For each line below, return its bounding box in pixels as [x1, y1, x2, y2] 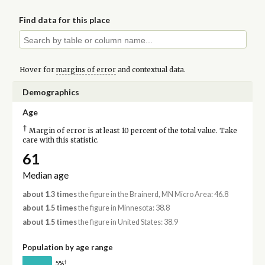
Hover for [19, 65, 56, 74]
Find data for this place [19, 15, 111, 25]
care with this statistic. [22, 135, 99, 144]
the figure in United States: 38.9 [76, 217, 178, 227]
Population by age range [22, 242, 113, 252]
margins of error [56, 65, 116, 74]
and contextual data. [115, 65, 186, 74]
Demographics [22, 86, 79, 97]
